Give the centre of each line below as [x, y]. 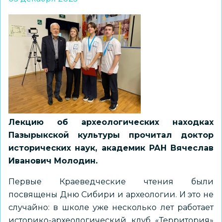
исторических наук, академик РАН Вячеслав [111, 148]
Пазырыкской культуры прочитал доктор [111, 135]
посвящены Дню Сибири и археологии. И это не [111, 194]
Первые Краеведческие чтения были [111, 182]
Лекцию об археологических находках [111, 122]
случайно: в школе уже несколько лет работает [111, 207]
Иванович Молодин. [53, 161]
